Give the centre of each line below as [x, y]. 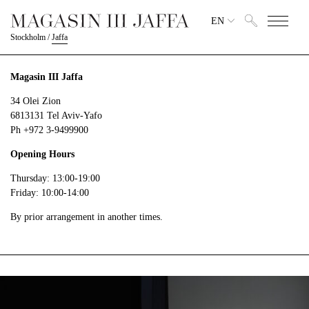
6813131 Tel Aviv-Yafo [56, 116]
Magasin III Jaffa [47, 77]
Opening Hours [42, 154]
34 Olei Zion [36, 101]
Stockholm [28, 37]
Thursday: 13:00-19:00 [55, 178]
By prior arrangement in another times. [87, 217]
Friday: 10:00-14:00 [50, 193]
